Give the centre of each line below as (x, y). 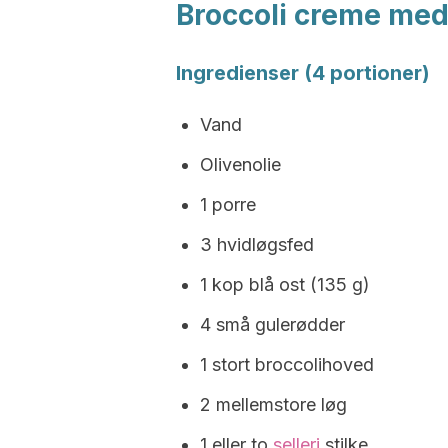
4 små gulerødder (272, 324)
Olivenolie (240, 164)
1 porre (228, 204)
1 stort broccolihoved (287, 364)
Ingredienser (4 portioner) (303, 73)
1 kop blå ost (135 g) (285, 284)
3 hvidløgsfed (257, 244)
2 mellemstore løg (273, 404)
